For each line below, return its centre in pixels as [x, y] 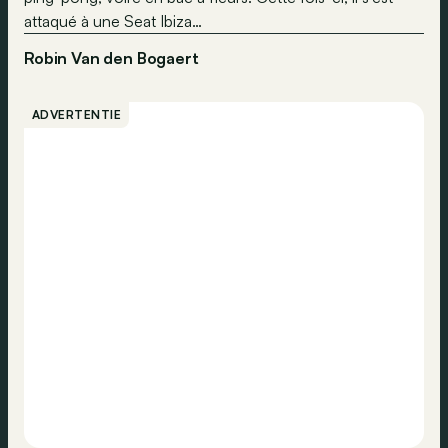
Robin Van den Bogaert [111, 58]
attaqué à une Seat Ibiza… [113, 21]
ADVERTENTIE [77, 114]
